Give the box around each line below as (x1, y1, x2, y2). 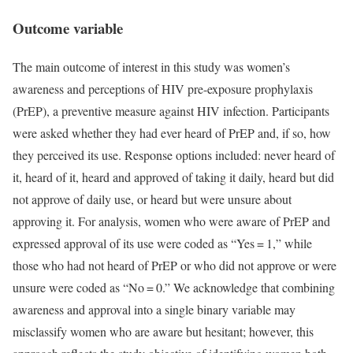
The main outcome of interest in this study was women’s (13, 58, 290, 76)
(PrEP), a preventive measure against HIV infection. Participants (13, 102, 329, 120)
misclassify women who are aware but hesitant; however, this (13, 323, 314, 340)
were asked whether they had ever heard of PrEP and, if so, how (13, 124, 331, 142)
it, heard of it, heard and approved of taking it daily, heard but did (13, 169, 334, 186)
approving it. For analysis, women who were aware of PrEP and (13, 213, 330, 230)
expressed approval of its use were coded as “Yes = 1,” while (13, 235, 312, 252)
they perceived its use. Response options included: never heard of (13, 147, 335, 164)
